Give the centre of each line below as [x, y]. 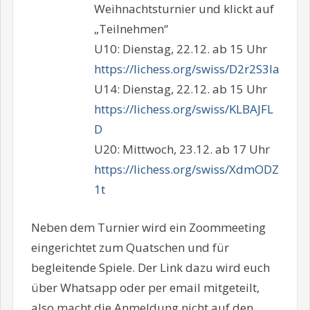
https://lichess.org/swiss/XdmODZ [186, 170]
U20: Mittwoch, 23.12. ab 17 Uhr [182, 149]
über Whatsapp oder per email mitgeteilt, [145, 287]
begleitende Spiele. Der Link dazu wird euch [150, 267]
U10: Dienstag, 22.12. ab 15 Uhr [180, 49]
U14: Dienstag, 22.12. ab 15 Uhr [180, 89]
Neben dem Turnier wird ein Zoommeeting [148, 227]
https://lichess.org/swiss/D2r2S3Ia [186, 69]
